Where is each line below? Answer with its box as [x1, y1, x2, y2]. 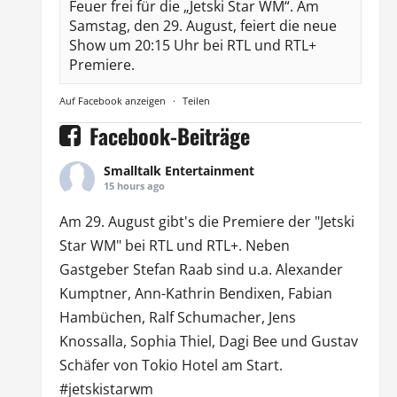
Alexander [275, 259, 343, 279]
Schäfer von [58, 354, 142, 375]
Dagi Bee [218, 331, 277, 351]
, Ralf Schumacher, [141, 307, 269, 327]
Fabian [287, 283, 332, 303]
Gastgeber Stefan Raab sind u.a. [58, 259, 276, 279]
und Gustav [276, 331, 358, 351]
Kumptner [58, 283, 128, 303]
